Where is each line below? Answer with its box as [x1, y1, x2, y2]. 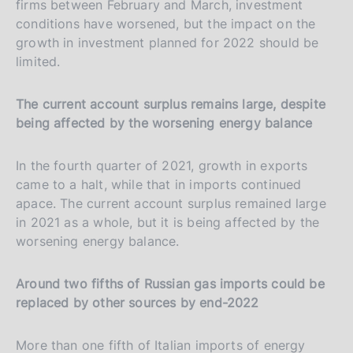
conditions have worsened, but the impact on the [16, 15, 316, 32]
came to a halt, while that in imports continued [16, 176, 302, 192]
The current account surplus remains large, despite [16, 95, 325, 112]
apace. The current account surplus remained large [16, 195, 326, 211]
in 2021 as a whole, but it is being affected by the [16, 214, 320, 230]
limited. [16, 53, 61, 69]
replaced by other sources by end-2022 [16, 294, 259, 310]
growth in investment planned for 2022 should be [16, 34, 319, 50]
